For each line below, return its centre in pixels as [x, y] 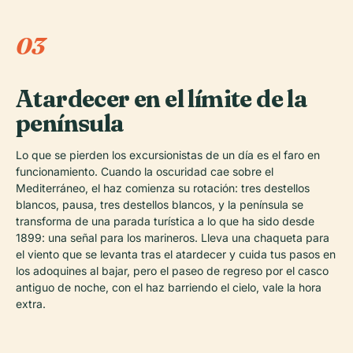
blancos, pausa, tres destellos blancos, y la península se [160, 204]
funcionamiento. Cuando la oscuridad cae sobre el [145, 171]
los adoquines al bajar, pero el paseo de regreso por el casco [172, 270]
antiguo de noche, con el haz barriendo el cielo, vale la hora [169, 287]
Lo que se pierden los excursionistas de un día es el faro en [168, 154]
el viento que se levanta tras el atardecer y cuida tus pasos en [176, 254]
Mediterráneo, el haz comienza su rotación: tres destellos [163, 188]
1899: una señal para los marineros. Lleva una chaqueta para [173, 237]
